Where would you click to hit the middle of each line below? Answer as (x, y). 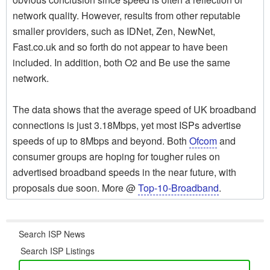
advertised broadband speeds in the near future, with (124, 172)
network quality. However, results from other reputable (127, 16)
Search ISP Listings (58, 251)
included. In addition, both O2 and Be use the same (121, 63)
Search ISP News (52, 234)
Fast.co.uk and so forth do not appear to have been (120, 47)
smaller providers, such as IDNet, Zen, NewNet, (114, 31)
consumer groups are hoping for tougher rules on (116, 157)
